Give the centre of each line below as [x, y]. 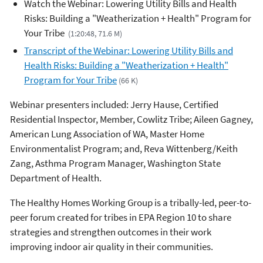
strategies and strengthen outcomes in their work [111, 232]
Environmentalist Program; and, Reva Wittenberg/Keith [124, 148]
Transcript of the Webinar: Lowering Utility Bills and [129, 50]
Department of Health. [56, 178]
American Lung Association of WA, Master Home [107, 134]
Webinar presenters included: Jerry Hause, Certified [114, 104]
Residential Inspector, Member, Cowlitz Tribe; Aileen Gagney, [131, 119]
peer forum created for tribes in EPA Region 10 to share [121, 217]
